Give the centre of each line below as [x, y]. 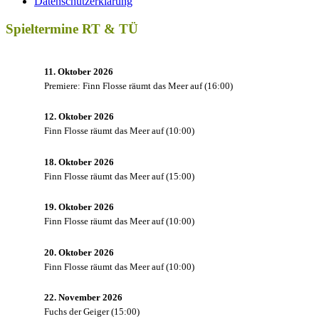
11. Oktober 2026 [79, 71]
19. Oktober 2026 [79, 207]
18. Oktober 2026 [79, 162]
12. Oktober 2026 [79, 117]
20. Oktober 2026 [79, 252]
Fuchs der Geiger [77, 312]
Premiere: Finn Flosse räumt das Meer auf [123, 85]
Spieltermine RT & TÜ [72, 29]
